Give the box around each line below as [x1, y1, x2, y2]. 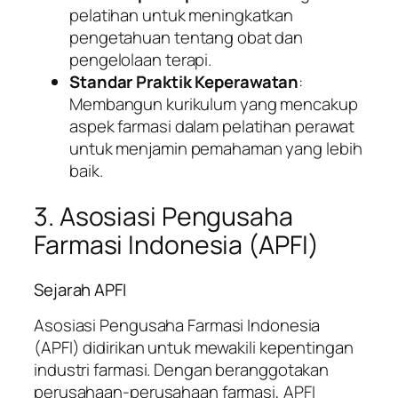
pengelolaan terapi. [69, 47, 212, 71]
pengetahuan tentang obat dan [69, 25, 304, 49]
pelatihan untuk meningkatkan [69, 3, 294, 27]
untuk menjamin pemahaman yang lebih [69, 136, 362, 160]
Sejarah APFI [34, 277, 126, 301]
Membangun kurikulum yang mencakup [69, 92, 358, 115]
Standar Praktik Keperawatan [69, 69, 299, 93]
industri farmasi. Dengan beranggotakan [34, 358, 330, 382]
